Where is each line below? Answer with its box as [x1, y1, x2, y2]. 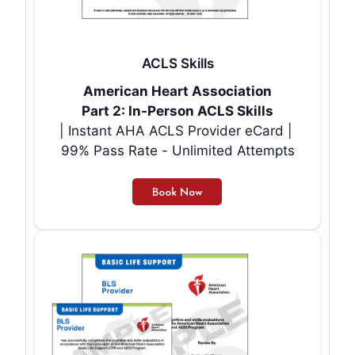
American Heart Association [83, 83, 272, 100]
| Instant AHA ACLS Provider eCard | [59, 123, 296, 139]
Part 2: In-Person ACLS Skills [82, 103, 273, 120]
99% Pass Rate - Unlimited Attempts [60, 143, 295, 159]
